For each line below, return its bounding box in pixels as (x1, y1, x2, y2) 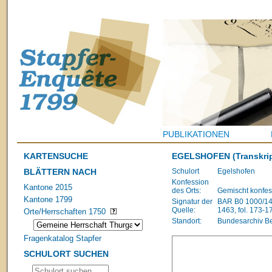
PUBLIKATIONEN (163, 129, 229, 139)
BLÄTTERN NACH (24, 166, 97, 177)
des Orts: (172, 186, 201, 195)
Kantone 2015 (24, 182, 73, 192)
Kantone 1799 (24, 194, 73, 204)
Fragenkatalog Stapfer (24, 234, 102, 243)
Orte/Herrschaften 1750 (24, 206, 106, 216)
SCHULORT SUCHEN (24, 249, 109, 259)
